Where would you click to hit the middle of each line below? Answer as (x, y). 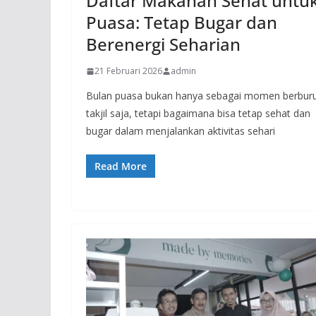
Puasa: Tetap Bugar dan (182, 23)
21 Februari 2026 (128, 71)
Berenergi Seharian (163, 44)
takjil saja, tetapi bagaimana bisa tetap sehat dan (198, 114)
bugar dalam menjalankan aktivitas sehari (181, 131)
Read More (121, 166)
